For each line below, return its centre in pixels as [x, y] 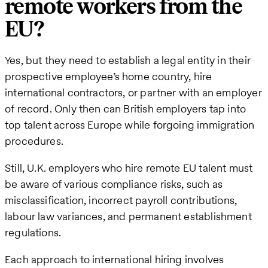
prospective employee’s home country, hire [109, 77]
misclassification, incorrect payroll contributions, [121, 200]
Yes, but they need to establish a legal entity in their [128, 60]
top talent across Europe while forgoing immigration [130, 125]
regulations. [33, 233]
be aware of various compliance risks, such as [114, 184]
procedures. [34, 141]
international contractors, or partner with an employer [133, 93]
